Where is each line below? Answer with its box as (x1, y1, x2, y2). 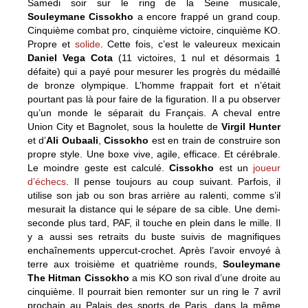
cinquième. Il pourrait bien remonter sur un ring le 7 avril (27, 286, 280, 297)
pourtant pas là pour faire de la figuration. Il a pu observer (27, 93, 280, 104)
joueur (253, 162, 280, 173)
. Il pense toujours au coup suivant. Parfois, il (66, 176, 280, 187)
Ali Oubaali (46, 135, 98, 146)
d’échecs (27, 176, 66, 187)
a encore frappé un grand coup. (133, 11, 281, 22)
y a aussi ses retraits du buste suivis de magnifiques (27, 231, 280, 242)
